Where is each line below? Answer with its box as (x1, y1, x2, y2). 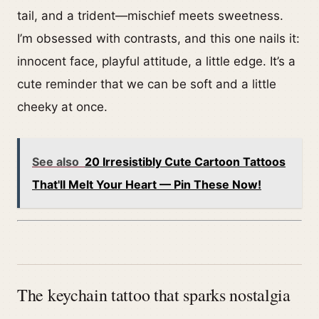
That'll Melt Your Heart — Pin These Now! (32, 177, 261, 192)
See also (32, 155, 79, 169)
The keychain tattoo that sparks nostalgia (17, 283, 291, 307)
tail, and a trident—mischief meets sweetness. (17, 9, 283, 23)
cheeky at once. (17, 100, 108, 115)
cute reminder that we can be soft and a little (17, 77, 276, 92)
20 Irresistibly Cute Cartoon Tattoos (85, 155, 286, 169)
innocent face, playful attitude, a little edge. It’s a (17, 54, 296, 69)
